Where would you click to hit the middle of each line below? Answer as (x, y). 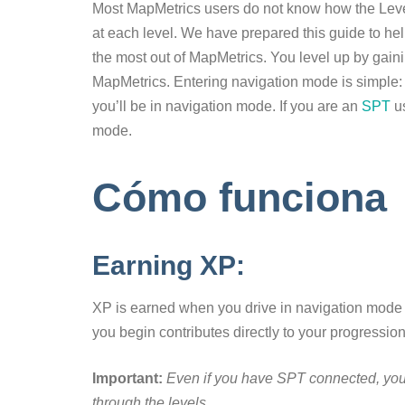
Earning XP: (169, 266)
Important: (127, 379)
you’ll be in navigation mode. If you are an (225, 107)
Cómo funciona (240, 198)
